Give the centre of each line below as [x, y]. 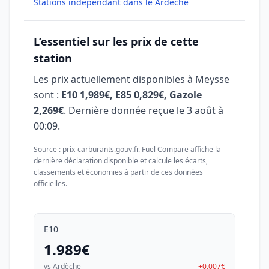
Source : [48, 149]
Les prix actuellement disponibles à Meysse [131, 79]
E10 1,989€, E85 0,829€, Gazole [131, 95]
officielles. [50, 183]
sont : [47, 95]
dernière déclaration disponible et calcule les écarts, [121, 161]
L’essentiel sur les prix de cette [116, 41]
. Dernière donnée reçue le [125, 110]
